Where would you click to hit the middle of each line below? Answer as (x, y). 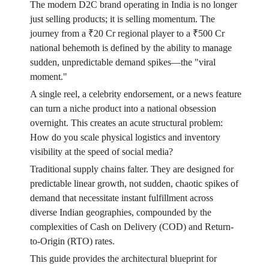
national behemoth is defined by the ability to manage (131, 48)
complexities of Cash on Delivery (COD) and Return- (131, 227)
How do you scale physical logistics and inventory (125, 138)
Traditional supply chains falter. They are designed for (131, 169)
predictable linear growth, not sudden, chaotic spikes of (134, 184)
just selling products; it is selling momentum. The (122, 19)
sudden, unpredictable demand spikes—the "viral (122, 62)
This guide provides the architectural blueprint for (123, 259)
